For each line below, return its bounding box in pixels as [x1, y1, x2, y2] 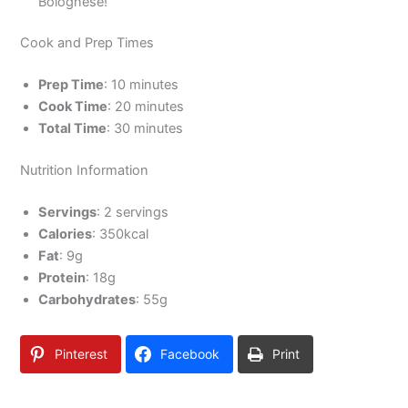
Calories [38, 226, 93, 243]
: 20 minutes [107, 98, 185, 116]
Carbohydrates [38, 291, 137, 309]
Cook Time [38, 98, 108, 116]
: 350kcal [92, 226, 149, 243]
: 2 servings [97, 204, 169, 221]
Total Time [38, 120, 107, 138]
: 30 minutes [107, 120, 184, 138]
